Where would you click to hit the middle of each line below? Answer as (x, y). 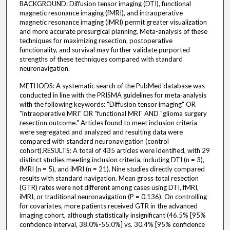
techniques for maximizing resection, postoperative (96, 41)
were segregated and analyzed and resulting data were (101, 132)
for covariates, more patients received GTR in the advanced (108, 206)
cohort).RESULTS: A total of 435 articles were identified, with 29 (114, 151)
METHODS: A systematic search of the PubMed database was (112, 86)
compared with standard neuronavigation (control (94, 141)
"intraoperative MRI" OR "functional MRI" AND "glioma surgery (113, 114)
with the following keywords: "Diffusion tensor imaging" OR (107, 104)
